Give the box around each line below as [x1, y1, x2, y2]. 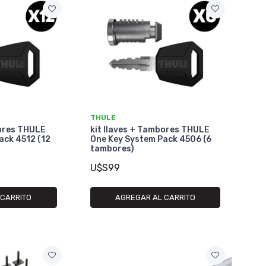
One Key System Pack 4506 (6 [90, 134, 211, 144]
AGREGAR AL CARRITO [115, 192, 195, 202]
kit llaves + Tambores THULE [90, 124, 210, 135]
